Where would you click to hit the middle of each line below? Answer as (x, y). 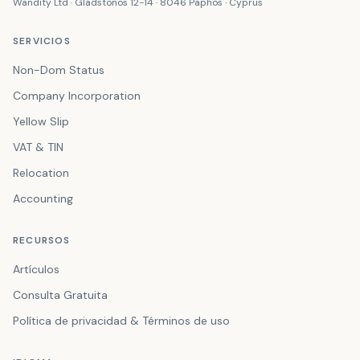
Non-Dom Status (59, 70)
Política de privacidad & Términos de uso (121, 321)
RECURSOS (42, 240)
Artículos (36, 269)
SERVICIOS (42, 41)
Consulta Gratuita (60, 295)
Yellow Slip (41, 121)
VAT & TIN (38, 147)
